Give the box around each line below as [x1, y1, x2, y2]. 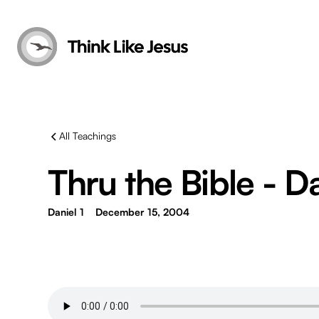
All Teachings [59, 130, 117, 142]
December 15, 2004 [95, 206, 190, 218]
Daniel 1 [48, 206, 85, 218]
